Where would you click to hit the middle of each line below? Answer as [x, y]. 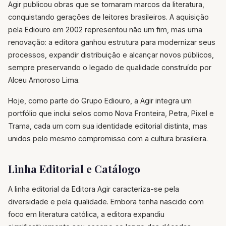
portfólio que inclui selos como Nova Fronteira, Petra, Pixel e [111, 114]
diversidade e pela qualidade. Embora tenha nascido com [106, 202]
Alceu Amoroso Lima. [44, 80]
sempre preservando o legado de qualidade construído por [110, 68]
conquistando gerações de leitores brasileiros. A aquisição [108, 17]
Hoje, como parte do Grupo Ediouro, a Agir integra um [100, 101]
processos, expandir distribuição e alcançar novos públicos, [111, 55]
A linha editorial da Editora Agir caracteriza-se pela [94, 189]
